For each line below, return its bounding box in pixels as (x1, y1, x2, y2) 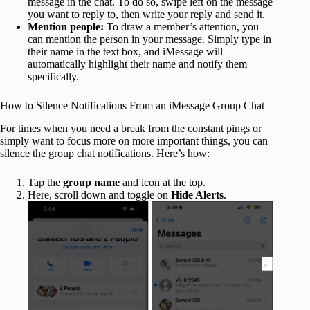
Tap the (28, 176, 63, 188)
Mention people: (28, 20, 107, 33)
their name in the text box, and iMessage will (28, 45, 223, 57)
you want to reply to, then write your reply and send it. (28, 8, 265, 20)
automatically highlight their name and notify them (28, 57, 247, 70)
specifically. (28, 70, 79, 82)
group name (63, 176, 120, 188)
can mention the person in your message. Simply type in (28, 33, 271, 45)
